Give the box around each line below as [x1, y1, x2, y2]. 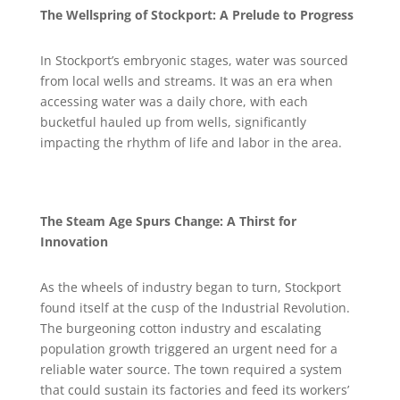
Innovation [39, 233, 108, 250]
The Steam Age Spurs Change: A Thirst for [39, 212, 296, 229]
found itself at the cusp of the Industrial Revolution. [39, 299, 350, 316]
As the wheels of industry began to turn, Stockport [39, 279, 341, 296]
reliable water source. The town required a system [39, 361, 342, 378]
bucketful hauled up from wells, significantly [39, 113, 306, 130]
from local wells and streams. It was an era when [39, 72, 333, 89]
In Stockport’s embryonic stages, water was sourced [39, 52, 348, 69]
